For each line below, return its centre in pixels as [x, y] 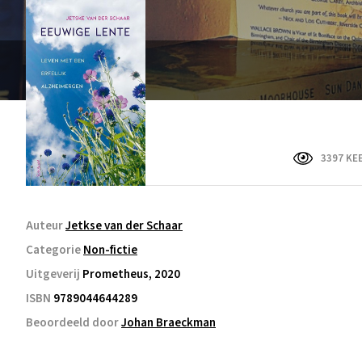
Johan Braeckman [168, 322]
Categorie [55, 250]
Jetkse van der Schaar [124, 225]
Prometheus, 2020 [131, 274]
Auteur [46, 225]
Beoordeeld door [74, 322]
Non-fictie [110, 250]
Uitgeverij [54, 274]
